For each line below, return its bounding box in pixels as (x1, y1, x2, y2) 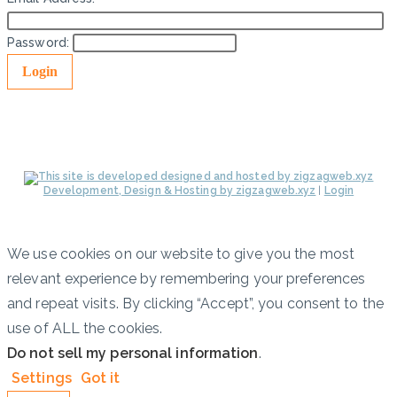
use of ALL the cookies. (7, 320, 163, 338)
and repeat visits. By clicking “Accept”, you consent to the (7, 295, 384, 313)
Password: (7, 35, 73, 51)
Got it (80, 370, 121, 387)
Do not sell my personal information (7, 345, 259, 362)
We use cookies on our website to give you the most (7, 245, 355, 263)
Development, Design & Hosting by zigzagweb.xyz (43, 184, 316, 198)
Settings (12, 370, 72, 387)
